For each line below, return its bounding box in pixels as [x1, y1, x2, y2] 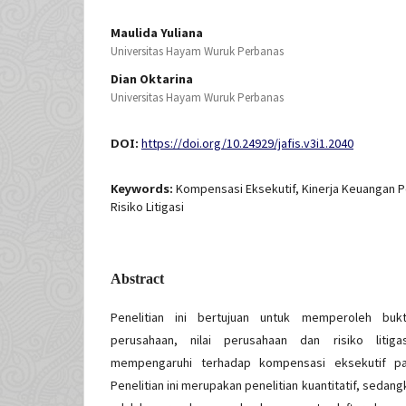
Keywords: [111, 180, 176, 198]
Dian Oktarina [111, 71, 193, 88]
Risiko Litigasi [111, 198, 184, 216]
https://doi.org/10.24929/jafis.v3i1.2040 [141, 135, 353, 152]
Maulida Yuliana [111, 24, 203, 42]
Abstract [111, 271, 164, 287]
